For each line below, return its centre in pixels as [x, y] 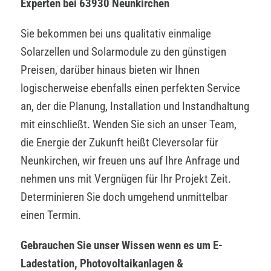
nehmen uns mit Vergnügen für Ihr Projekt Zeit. [126, 178]
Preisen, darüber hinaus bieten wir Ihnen [110, 70]
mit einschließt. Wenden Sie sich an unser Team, [129, 124]
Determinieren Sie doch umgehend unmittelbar [124, 197]
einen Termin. [51, 215]
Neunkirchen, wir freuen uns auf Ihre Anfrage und [130, 160]
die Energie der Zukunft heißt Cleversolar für [119, 142]
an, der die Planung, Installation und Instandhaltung [135, 106]
